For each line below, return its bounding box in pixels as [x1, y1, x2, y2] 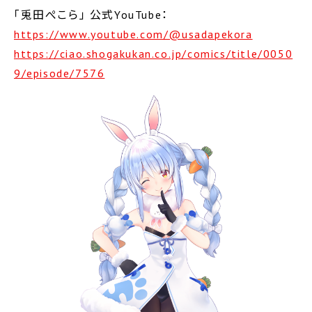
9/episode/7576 [14, 66, 105, 80]
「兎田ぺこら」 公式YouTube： [14, 8, 169, 22]
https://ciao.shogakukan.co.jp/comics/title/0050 [14, 47, 293, 61]
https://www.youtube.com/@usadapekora [14, 27, 253, 41]
